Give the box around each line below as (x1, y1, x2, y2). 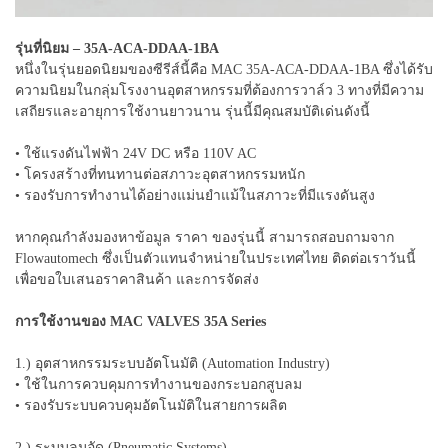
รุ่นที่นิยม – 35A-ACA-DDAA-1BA (15, 40, 219, 56)
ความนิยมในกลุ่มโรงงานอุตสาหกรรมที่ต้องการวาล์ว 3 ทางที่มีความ (15, 82, 424, 98)
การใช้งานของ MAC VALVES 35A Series (15, 313, 266, 329)
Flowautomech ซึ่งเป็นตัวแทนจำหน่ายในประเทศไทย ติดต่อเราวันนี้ (15, 250, 416, 266)
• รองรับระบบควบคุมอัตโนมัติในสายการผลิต (15, 397, 287, 413)
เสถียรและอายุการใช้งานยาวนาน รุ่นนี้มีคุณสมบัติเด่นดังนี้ (15, 103, 370, 119)
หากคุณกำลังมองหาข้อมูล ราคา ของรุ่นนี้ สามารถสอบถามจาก (15, 229, 394, 245)
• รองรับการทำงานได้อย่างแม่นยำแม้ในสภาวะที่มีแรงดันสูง (15, 187, 375, 203)
